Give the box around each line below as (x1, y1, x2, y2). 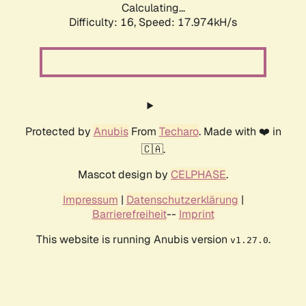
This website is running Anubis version (36, 232, 230, 247)
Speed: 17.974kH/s (139, 15, 237, 30)
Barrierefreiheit (92, 207, 167, 222)
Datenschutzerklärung (126, 193, 238, 208)
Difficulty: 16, (69, 15, 139, 30)
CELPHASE (171, 167, 226, 182)
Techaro (158, 124, 199, 139)
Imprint (178, 207, 214, 222)
